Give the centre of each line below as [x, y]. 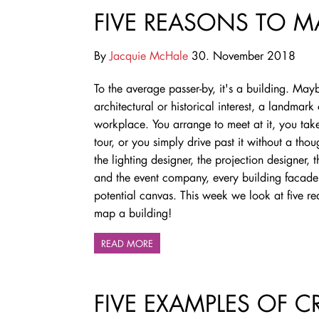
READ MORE [127, 243]
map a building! [133, 212]
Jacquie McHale [149, 55]
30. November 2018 [242, 55]
